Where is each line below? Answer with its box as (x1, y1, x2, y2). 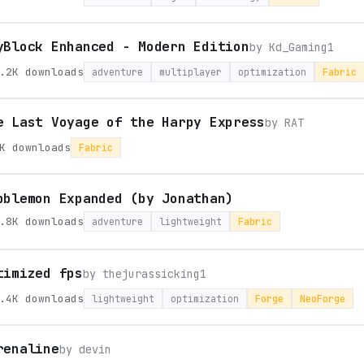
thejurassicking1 (102, 266, 206, 281)
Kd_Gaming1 (268, 40, 334, 54)
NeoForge (300, 292, 345, 305)
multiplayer (159, 66, 222, 78)
